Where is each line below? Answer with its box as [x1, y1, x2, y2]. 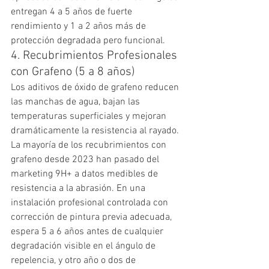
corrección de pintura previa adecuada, [11, 211, 174, 223]
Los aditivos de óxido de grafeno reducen [11, 81, 181, 94]
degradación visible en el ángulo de [11, 240, 158, 252]
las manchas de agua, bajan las [11, 95, 142, 108]
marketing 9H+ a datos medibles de [11, 168, 160, 180]
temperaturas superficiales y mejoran [11, 110, 169, 122]
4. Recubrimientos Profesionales [11, 48, 180, 63]
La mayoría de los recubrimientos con [11, 139, 169, 151]
